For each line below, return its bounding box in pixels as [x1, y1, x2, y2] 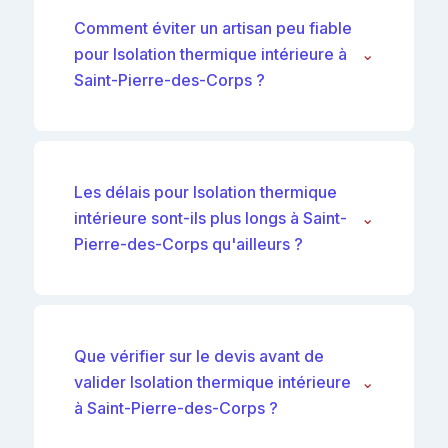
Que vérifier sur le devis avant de [74, 345, 324, 366]
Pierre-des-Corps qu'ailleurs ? [74, 233, 303, 254]
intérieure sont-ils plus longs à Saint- [74, 207, 347, 228]
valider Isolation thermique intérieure [74, 371, 351, 392]
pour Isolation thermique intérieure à [74, 43, 347, 64]
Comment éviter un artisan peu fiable [74, 17, 352, 38]
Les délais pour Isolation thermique [74, 181, 337, 202]
